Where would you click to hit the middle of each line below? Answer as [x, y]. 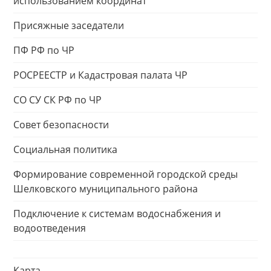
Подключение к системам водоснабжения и [117, 214]
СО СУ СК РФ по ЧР [57, 100]
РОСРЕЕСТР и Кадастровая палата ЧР [100, 75]
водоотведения [50, 228]
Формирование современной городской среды [126, 174]
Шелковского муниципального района [106, 189]
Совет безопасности [61, 125]
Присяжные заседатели [69, 25]
